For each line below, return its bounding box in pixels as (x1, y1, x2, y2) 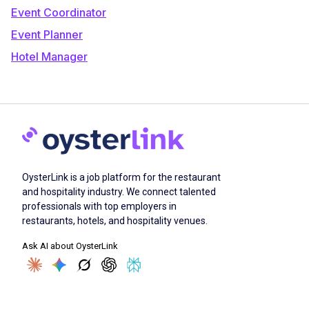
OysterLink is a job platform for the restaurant (22, 172, 221, 183)
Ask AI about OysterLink (22, 241, 118, 252)
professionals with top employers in (22, 201, 177, 212)
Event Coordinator (11, 5, 106, 19)
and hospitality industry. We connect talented (22, 186, 216, 198)
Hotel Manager (11, 49, 88, 63)
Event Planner (11, 27, 83, 41)
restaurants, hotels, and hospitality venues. (22, 215, 208, 227)
